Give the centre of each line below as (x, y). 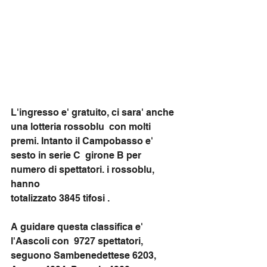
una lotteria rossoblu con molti (82, 126)
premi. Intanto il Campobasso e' (83, 141)
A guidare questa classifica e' (78, 226)
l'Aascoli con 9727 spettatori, (78, 241)
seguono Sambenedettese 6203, (85, 255)
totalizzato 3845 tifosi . (61, 198)
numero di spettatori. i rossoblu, (84, 169)
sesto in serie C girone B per (77, 155)
